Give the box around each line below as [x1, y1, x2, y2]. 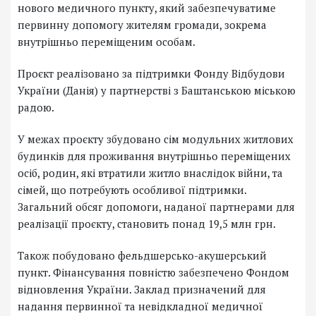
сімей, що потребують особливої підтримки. [18, 183, 246, 197]
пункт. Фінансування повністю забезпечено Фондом [18, 265, 289, 280]
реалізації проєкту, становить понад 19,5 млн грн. [18, 217, 276, 231]
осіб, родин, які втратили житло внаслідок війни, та [18, 166, 283, 181]
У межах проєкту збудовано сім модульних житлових [18, 132, 293, 147]
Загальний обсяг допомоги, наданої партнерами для [18, 200, 295, 214]
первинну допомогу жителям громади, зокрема [18, 18, 267, 32]
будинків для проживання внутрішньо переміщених [18, 149, 291, 164]
